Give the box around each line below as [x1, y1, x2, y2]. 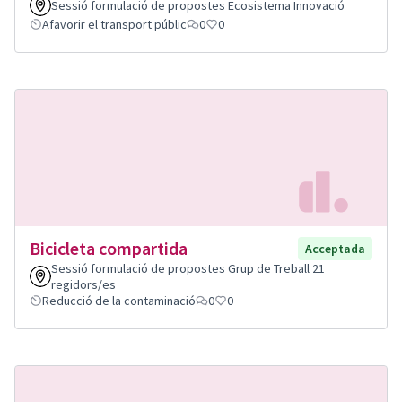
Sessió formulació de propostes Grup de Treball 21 [51, 260, 325, 277]
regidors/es [51, 276, 116, 293]
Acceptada [305, 240, 365, 258]
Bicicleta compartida [30, 237, 188, 260]
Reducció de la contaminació [42, 293, 196, 310]
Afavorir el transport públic [42, 15, 187, 32]
